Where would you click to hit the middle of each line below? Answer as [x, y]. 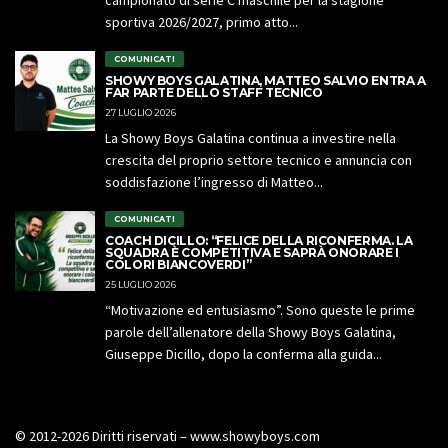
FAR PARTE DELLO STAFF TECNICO [214, 93]
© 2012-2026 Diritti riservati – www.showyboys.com [167, 436]
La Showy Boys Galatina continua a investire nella [250, 138]
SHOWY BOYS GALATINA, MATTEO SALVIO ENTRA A [265, 81]
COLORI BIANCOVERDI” [178, 265]
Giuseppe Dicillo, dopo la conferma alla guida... [243, 354]
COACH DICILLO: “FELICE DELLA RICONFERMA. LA [259, 241]
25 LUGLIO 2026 [140, 284]
